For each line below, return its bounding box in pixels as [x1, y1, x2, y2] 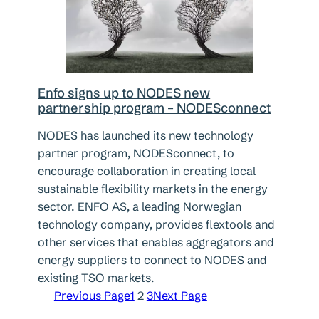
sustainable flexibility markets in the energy [38, 182, 268, 197]
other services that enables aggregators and [38, 235, 275, 250]
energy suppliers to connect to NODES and [38, 253, 268, 268]
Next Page [152, 288, 207, 303]
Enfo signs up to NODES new [38, 85, 211, 102]
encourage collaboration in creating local [38, 164, 256, 179]
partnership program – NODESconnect [38, 100, 271, 117]
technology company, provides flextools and [38, 217, 276, 232]
